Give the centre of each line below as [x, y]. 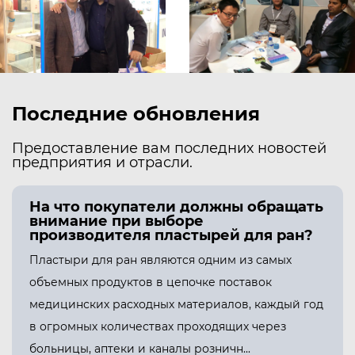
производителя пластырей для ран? [171, 236]
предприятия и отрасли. [102, 163]
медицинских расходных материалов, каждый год [176, 305]
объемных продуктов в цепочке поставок [151, 282]
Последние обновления [136, 114]
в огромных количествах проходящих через [158, 327]
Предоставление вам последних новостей [169, 149]
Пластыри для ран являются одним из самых [160, 260]
